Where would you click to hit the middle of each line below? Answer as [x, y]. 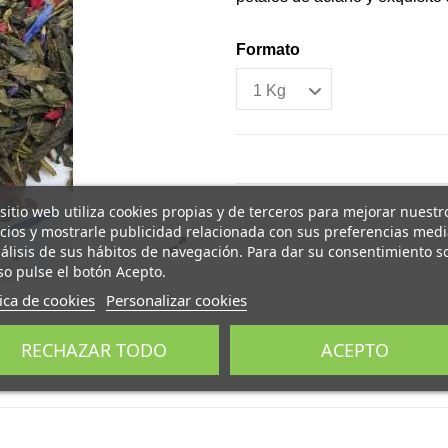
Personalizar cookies [176, 299]
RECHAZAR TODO [93, 349]
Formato [268, 50]
